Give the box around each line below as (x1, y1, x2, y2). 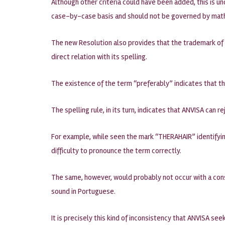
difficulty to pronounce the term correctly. (51, 146, 181, 155)
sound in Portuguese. (51, 187, 116, 196)
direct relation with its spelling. (51, 52, 147, 61)
